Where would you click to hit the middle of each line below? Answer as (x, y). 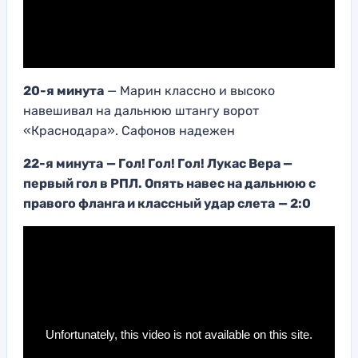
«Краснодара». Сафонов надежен (129, 131)
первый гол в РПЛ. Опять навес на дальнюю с (169, 184)
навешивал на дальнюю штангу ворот (141, 111)
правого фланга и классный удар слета (149, 204)
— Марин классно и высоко (189, 91)
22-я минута (63, 164)
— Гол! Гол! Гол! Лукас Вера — (199, 164)
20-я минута (64, 91)
